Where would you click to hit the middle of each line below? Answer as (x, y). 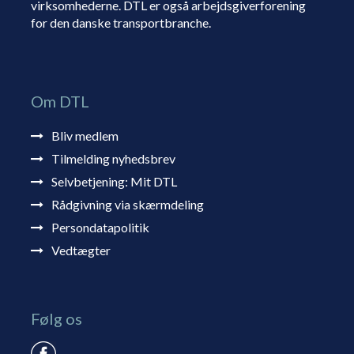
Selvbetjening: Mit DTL (114, 182)
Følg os (56, 319)
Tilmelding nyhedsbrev (113, 159)
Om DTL (60, 102)
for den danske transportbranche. (121, 23)
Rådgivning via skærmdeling (127, 205)
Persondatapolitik (100, 228)
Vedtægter (81, 250)
